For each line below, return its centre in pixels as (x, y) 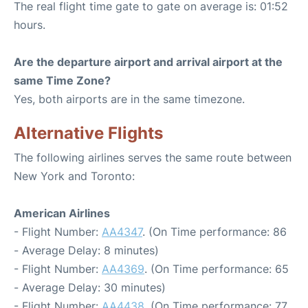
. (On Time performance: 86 (214, 232)
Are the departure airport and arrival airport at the (148, 62)
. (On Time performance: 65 (217, 269)
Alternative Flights (88, 133)
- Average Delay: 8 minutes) (86, 250)
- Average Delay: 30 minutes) (90, 287)
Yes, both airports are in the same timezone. (129, 99)
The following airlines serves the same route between (153, 157)
